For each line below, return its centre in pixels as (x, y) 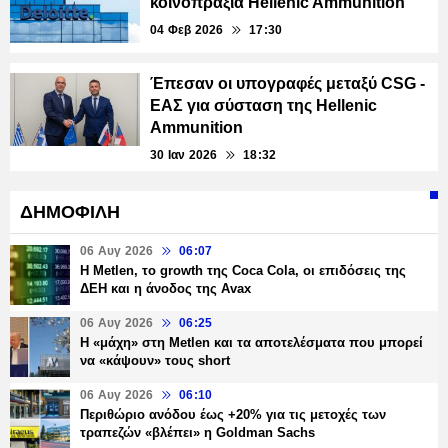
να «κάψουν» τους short (155, 361)
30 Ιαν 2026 (184, 155)
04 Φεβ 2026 (187, 30)
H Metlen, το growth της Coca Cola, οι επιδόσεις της (243, 271)
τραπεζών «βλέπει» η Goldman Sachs (197, 433)
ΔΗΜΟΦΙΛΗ (70, 212)
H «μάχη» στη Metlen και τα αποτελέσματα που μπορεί (251, 343)
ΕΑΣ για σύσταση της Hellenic (263, 106)
